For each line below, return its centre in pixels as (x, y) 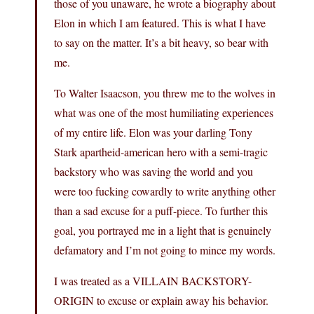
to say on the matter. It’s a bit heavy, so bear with (161, 42)
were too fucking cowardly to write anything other (165, 191)
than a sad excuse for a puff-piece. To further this (161, 210)
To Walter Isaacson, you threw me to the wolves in (165, 93)
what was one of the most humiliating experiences (164, 112)
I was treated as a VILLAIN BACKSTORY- (153, 280)
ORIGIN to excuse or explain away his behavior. (161, 300)
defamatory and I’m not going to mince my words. (165, 250)
